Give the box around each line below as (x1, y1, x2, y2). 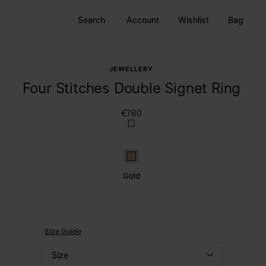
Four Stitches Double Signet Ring (22, 80, 241, 97)
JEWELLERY (109, 65, 154, 73)
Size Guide (45, 227, 82, 236)
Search (78, 14, 105, 25)
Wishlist (178, 14, 209, 25)
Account (126, 14, 159, 25)
